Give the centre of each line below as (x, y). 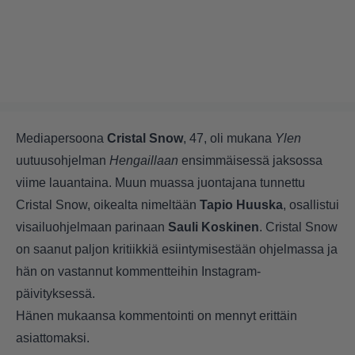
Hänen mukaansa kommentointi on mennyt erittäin (157, 316)
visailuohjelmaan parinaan (92, 227)
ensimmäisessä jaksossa (250, 161)
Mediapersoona (61, 139)
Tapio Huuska (241, 205)
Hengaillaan (142, 161)
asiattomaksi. (53, 338)
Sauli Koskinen (214, 227)
